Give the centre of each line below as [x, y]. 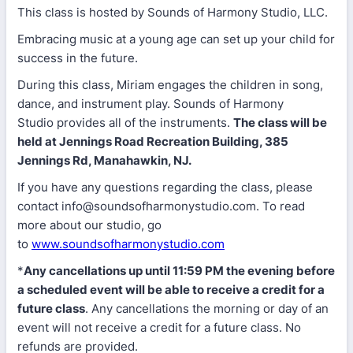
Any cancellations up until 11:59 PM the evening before [179, 271]
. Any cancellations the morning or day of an [207, 308]
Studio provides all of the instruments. [125, 123]
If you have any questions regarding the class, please [165, 187]
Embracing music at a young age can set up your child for [176, 39]
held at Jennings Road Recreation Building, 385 [153, 141]
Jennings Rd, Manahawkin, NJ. [106, 160]
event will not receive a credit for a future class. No [159, 327]
